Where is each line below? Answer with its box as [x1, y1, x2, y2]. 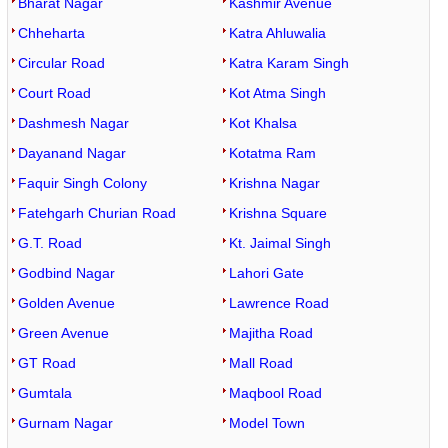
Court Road [17, 85, 91, 101]
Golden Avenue [17, 295, 115, 311]
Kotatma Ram [228, 145, 316, 161]
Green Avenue [17, 325, 109, 341]
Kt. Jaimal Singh [228, 235, 331, 251]
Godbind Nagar [17, 265, 115, 281]
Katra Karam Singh [228, 55, 349, 71]
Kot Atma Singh [228, 85, 326, 101]
